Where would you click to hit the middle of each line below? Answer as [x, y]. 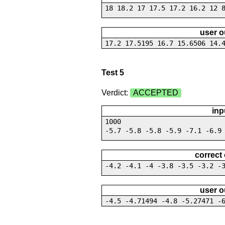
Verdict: [116, 92]
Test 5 [113, 73]
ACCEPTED [155, 92]
